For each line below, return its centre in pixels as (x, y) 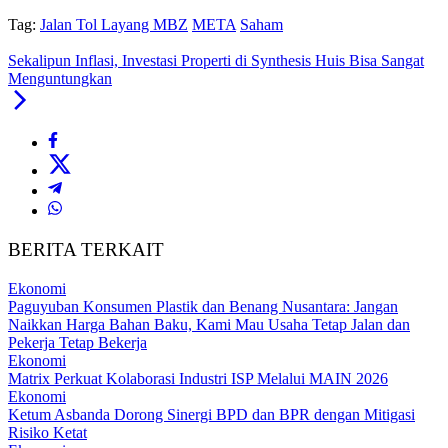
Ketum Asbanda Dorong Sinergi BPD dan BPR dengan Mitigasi (211, 414)
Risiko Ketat (47, 432)
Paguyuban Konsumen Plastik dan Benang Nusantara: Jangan (203, 306)
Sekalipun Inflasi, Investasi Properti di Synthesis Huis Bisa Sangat (216, 61)
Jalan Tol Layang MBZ (114, 25)
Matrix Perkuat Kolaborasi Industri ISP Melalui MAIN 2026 (198, 378)
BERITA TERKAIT (86, 250)
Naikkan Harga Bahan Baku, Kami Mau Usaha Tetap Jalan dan (209, 324)
